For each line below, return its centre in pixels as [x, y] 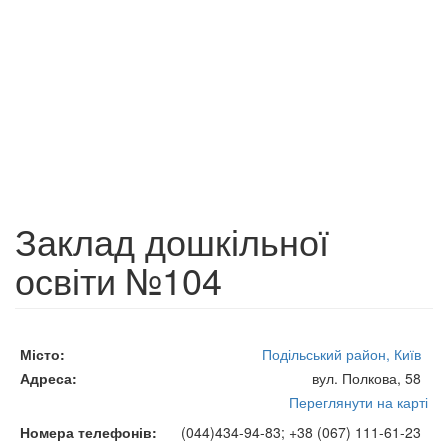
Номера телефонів [86, 432]
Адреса [46, 378]
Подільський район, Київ [341, 354]
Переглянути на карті [358, 402]
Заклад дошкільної [172, 240]
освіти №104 [118, 279]
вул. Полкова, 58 [366, 378]
